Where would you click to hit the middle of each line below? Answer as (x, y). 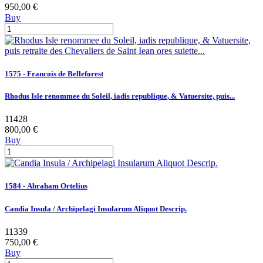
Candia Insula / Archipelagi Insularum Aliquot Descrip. (96, 208)
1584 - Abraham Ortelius (46, 186)
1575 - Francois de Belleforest (54, 73)
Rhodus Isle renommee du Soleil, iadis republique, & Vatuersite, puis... (120, 96)
